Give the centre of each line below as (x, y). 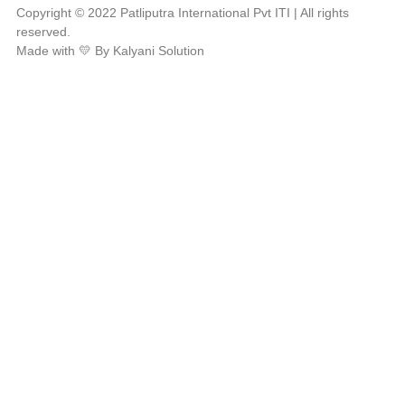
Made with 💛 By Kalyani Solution (110, 51)
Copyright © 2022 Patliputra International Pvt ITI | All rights (183, 13)
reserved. (43, 32)
